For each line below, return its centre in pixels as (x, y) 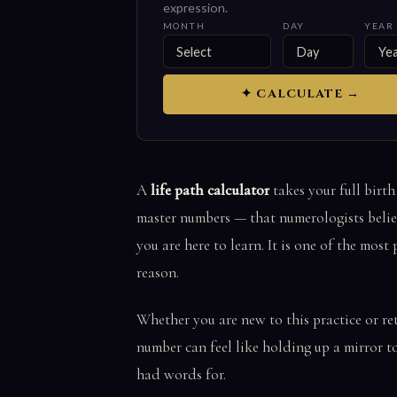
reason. (158, 272)
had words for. (181, 375)
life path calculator (210, 190)
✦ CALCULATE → (301, 94)
